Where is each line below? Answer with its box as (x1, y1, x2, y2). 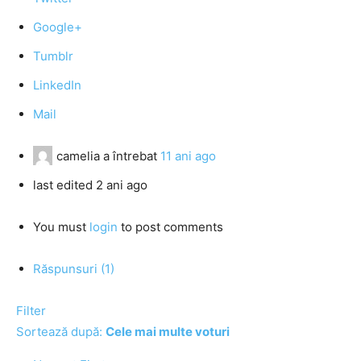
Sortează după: (16, 324, 106, 339)
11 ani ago (160, 148, 216, 164)
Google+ (33, 19, 82, 35)
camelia (56, 148, 100, 164)
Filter (16, 303, 46, 318)
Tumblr (33, 48, 73, 64)
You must (33, 219, 89, 234)
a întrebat (100, 148, 160, 164)
